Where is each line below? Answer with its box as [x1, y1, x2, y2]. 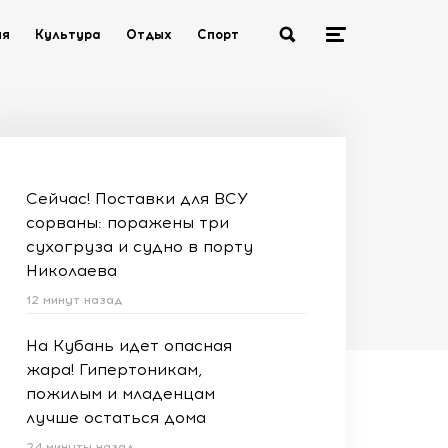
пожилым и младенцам [26, 384, 215, 403]
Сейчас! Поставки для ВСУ [26, 189, 248, 208]
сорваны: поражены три [26, 213, 229, 232]
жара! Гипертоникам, [26, 360, 202, 379]
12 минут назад [26, 293, 123, 307]
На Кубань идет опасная [26, 336, 232, 355]
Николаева [26, 261, 117, 280]
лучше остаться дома [26, 408, 206, 427]
